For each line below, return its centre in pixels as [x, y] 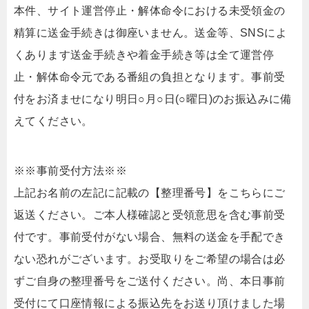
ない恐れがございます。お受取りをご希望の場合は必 [150, 259]
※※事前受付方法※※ [70, 171]
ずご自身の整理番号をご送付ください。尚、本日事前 [150, 281]
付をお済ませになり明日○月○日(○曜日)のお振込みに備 [153, 99]
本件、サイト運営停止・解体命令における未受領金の [150, 11]
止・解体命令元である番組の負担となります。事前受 [150, 77]
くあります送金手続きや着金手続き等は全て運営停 [144, 55]
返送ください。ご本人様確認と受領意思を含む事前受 [150, 215]
